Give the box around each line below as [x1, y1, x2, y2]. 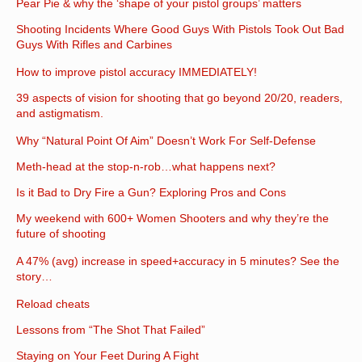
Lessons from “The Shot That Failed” [16, 322, 205, 336]
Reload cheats [16, 297, 90, 310]
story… [16, 269, 53, 286]
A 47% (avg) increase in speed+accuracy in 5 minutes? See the [16, 254, 339, 267]
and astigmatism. [16, 106, 103, 123]
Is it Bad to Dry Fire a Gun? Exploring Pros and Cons [16, 185, 286, 199]
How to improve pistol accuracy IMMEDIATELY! [16, 65, 257, 78]
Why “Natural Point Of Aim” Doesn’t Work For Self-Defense [16, 133, 316, 147]
